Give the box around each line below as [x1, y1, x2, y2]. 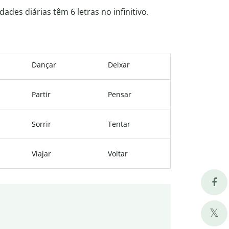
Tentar [108, 119, 130, 129]
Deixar [108, 60, 130, 70]
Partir [32, 89, 51, 100]
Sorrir [32, 119, 51, 129]
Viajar [32, 149, 51, 159]
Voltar [108, 149, 128, 159]
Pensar [108, 89, 131, 100]
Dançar [32, 60, 56, 70]
